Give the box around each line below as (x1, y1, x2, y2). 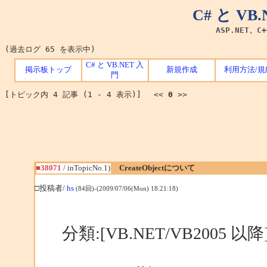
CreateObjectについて (119, 163, 195, 172)
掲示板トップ (24, 66, 72, 74)
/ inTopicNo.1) (61, 163, 111, 172)
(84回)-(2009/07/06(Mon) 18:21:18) (76, 185, 179, 192)
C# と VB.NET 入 (86, 61, 144, 70)
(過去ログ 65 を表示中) (5, 45, 95, 54)
